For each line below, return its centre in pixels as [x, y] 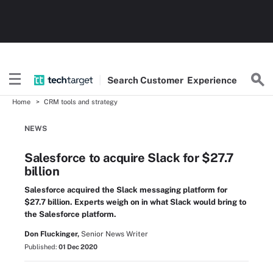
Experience [212, 80]
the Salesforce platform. [70, 214]
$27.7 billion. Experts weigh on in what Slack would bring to [135, 202]
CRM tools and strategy [81, 102]
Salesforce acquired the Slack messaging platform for [126, 190]
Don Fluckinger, [52, 234]
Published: [41, 247]
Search [124, 80]
